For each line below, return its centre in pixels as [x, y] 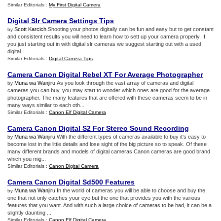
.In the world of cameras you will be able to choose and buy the [130, 190]
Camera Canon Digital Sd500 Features [71, 182]
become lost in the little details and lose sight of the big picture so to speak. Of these [107, 144]
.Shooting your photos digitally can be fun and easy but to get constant [130, 29]
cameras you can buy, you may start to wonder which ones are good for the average [109, 90]
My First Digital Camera [75, 5]
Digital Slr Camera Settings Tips [61, 21]
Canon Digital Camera [74, 166]
